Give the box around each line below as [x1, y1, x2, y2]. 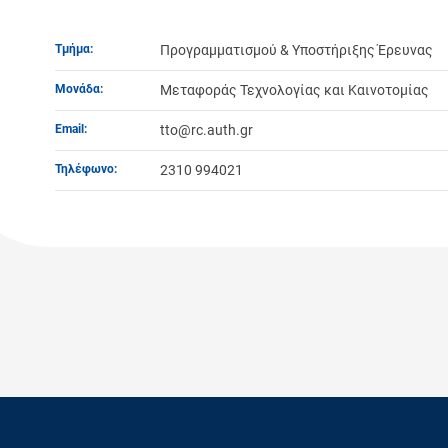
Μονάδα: [55, 81, 103, 96]
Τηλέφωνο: [55, 161, 117, 176]
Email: [55, 121, 87, 136]
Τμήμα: [55, 41, 93, 56]
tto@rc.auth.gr [160, 121, 253, 138]
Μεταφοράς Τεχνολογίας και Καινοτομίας [160, 81, 429, 98]
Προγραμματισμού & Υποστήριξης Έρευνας [160, 41, 433, 58]
